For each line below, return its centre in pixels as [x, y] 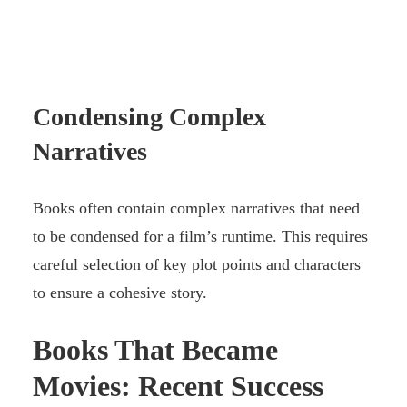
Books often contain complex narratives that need [196, 208]
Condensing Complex [149, 117]
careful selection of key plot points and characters [197, 265]
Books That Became [155, 349]
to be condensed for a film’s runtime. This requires [200, 237]
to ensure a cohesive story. [120, 293]
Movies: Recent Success [178, 386]
